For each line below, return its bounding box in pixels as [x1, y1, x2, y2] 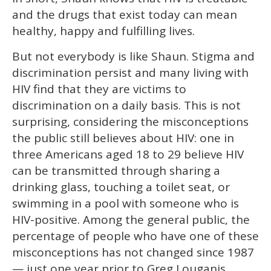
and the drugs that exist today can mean [12, 6, 237, 22]
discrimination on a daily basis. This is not [12, 97, 241, 113]
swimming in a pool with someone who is [12, 195, 239, 211]
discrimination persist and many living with [12, 64, 249, 80]
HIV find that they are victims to [12, 80, 186, 97]
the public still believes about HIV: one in [12, 129, 234, 146]
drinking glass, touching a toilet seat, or [12, 178, 230, 195]
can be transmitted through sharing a [12, 162, 220, 178]
